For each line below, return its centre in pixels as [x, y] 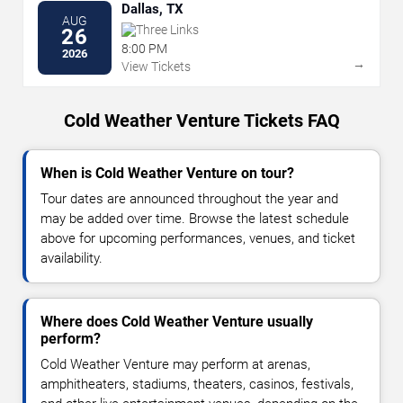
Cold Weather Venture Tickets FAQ [201, 120]
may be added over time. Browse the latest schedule [195, 218]
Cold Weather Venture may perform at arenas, [175, 364]
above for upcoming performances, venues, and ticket [198, 238]
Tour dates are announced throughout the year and [189, 198]
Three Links [167, 29]
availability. [72, 258]
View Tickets [156, 66]
